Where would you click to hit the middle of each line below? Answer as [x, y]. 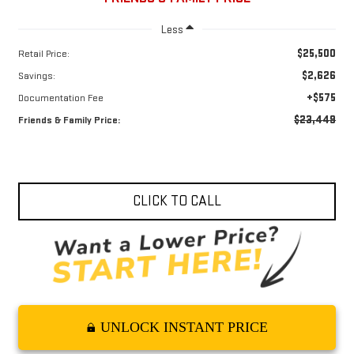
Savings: [36, 76]
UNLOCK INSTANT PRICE [184, 328]
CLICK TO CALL [177, 201]
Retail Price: [43, 54]
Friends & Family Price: [69, 121]
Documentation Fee [60, 98]
